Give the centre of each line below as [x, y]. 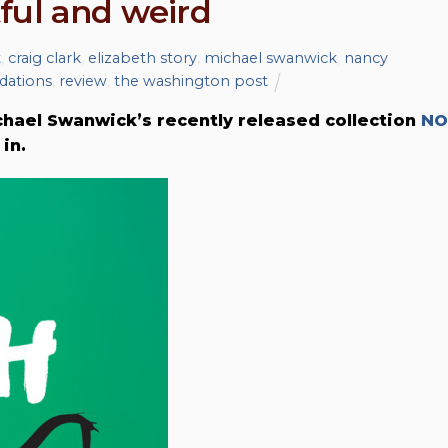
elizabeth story [142, 58]
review [83, 81]
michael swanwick [270, 58]
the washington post [191, 81]
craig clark [44, 58]
